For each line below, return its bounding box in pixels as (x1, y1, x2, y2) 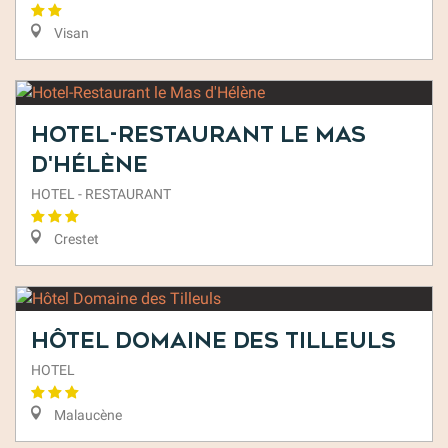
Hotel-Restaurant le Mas (31, 122, 366, 147)
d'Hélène (31, 152, 148, 177)
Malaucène (51, 407, 122, 424)
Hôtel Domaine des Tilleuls (31, 328, 396, 353)
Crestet (51, 231, 99, 248)
